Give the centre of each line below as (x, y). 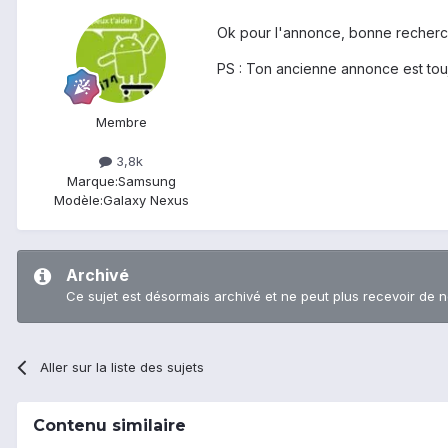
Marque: (92, 180)
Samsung (146, 180)
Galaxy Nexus (145, 199)
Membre (121, 122)
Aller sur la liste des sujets (122, 366)
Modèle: (78, 199)
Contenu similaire (109, 425)
